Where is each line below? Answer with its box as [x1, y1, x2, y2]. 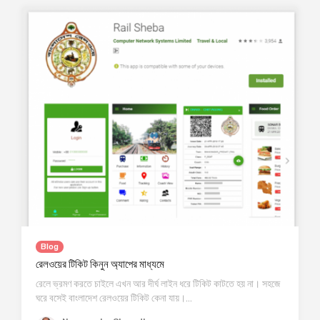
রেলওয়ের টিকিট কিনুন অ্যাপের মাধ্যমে [36, 258, 164, 271]
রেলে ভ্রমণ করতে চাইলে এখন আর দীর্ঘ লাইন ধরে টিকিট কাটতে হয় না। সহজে [36, 278, 280, 291]
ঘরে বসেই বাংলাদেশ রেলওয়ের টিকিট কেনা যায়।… [36, 292, 192, 305]
